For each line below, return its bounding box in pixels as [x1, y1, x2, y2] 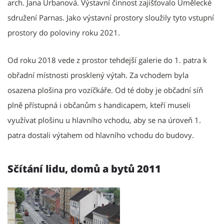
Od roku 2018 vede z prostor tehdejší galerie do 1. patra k [7, 54, 207, 65]
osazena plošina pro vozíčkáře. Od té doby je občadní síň [7, 84, 203, 95]
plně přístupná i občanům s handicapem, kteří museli [7, 99, 190, 110]
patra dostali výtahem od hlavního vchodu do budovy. [7, 129, 194, 140]
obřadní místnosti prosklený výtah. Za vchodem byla [7, 69, 188, 80]
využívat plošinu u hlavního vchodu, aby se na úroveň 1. [7, 114, 201, 125]
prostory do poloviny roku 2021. [7, 27, 120, 37]
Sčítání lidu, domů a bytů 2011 [7, 161, 161, 175]
